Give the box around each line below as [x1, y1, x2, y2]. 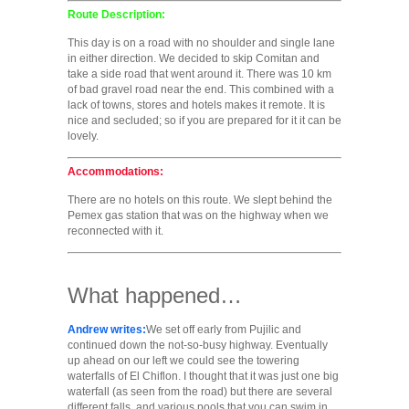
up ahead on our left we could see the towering [68, 354, 299, 368]
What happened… [68, 283, 242, 309]
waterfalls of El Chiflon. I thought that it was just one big [68, 370, 339, 383]
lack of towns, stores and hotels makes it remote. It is [68, 99, 325, 112]
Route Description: [68, 8, 165, 22]
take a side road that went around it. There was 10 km [68, 68, 331, 81]
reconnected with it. [68, 225, 163, 238]
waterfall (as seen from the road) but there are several [68, 385, 332, 399]
